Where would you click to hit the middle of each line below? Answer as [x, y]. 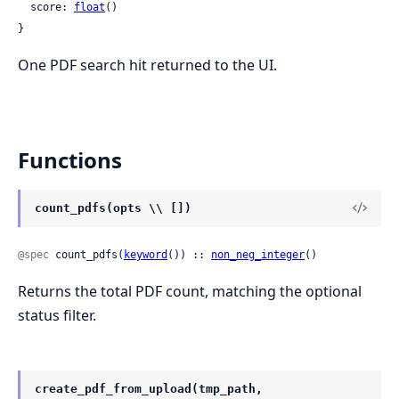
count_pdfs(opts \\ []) [113, 208]
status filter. [57, 316]
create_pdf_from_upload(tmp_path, [149, 389]
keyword [146, 255]
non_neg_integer [258, 255]
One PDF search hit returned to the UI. [147, 65]
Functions [70, 159]
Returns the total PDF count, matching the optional [190, 292]
